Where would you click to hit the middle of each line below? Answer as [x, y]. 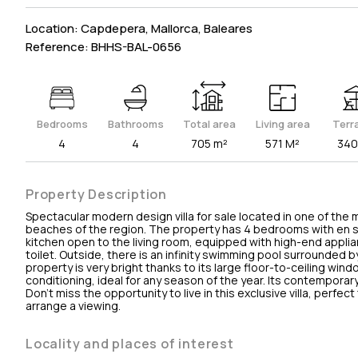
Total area [209, 123]
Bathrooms [135, 123]
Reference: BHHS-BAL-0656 [103, 46]
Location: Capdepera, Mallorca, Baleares [139, 28]
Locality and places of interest [130, 343]
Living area [282, 123]
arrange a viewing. [73, 305]
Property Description [96, 194]
